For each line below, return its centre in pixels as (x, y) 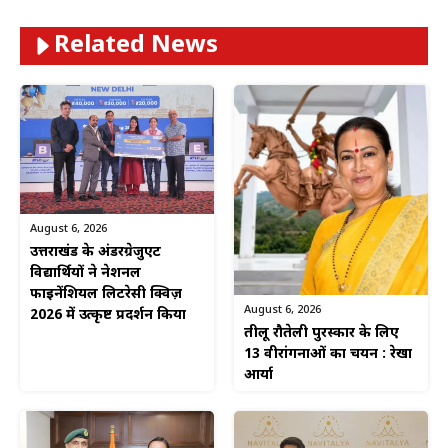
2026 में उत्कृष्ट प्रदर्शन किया (108, 315)
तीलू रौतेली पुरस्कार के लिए (321, 333)
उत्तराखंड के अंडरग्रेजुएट (95, 252)
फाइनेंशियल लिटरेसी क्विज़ (106, 294)
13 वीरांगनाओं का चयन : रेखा (328, 354)
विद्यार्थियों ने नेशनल (85, 273)
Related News (136, 45)
